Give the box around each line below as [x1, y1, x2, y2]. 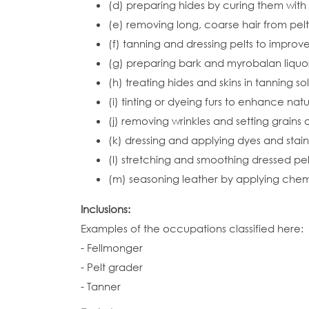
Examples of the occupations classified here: [81, 221, 303, 235]
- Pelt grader [81, 260, 143, 274]
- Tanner [81, 279, 121, 293]
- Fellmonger [81, 241, 143, 255]
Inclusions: [81, 202, 133, 216]
